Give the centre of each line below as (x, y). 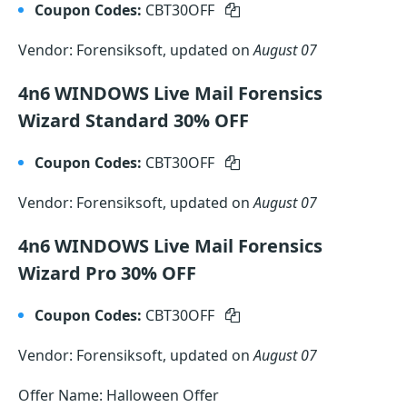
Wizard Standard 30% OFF (134, 120)
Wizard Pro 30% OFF (107, 273)
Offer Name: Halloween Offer (119, 395)
